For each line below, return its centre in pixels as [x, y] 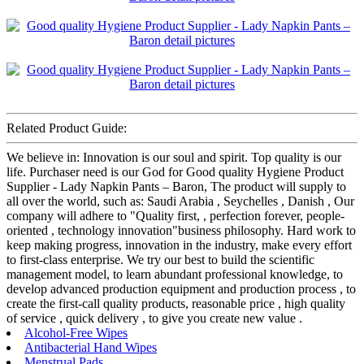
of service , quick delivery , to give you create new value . [154, 318]
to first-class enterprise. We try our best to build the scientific [160, 260]
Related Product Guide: [67, 128]
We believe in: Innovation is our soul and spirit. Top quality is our [174, 158]
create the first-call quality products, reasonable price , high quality [176, 304]
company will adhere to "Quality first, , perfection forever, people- [175, 216]
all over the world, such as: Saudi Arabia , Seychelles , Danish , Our [180, 201]
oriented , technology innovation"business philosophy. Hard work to [181, 231]
